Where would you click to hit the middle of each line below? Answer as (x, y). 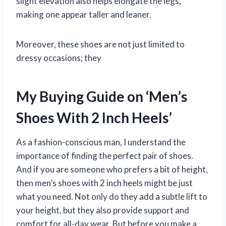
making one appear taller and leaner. (84, 15)
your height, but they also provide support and (103, 210)
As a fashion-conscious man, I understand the (101, 142)
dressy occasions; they (59, 58)
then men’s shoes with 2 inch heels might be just (104, 183)
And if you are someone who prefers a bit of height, (112, 169)
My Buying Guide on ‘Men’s (102, 97)
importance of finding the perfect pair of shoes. (105, 156)
